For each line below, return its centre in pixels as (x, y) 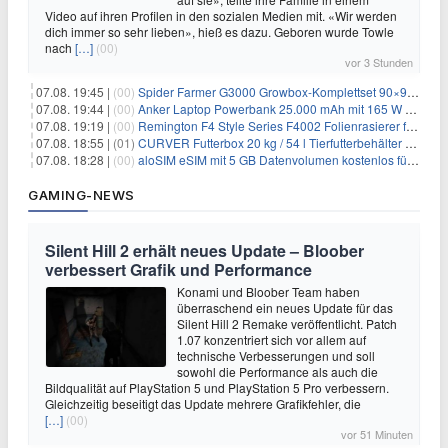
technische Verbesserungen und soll (276, 355)
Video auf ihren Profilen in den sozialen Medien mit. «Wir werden (221, 15)
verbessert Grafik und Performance (178, 269)
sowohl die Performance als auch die (277, 371)
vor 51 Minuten (377, 434)
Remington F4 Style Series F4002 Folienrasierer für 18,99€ (272, 125)
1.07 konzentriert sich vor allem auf (271, 339)
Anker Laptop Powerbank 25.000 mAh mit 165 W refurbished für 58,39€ (271, 108)
